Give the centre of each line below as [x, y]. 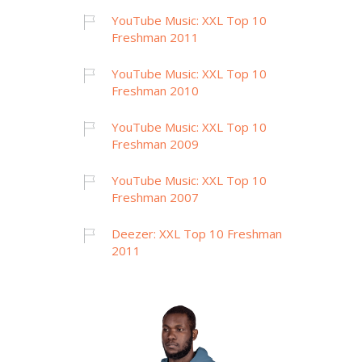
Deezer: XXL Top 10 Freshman [197, 233]
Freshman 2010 [156, 90]
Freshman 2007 [156, 197]
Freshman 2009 [156, 143]
